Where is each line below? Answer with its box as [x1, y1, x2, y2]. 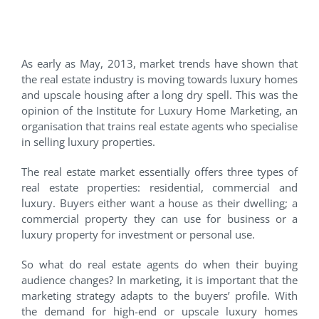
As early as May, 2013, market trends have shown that [21, 56, 298, 70]
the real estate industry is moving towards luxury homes [21, 71, 298, 86]
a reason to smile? [21, 12, 189, 36]
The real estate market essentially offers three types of [21, 164, 298, 179]
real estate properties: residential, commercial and [21, 179, 298, 194]
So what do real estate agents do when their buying [21, 256, 298, 271]
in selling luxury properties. [21, 134, 155, 149]
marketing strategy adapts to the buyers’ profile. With [21, 288, 298, 303]
